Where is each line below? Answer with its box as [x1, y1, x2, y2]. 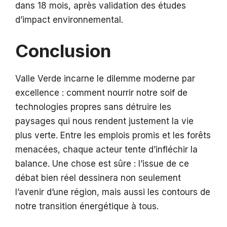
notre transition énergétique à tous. [15, 201, 159, 211]
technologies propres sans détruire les [15, 101, 171, 112]
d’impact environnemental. [15, 15, 123, 25]
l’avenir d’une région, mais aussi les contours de [15, 186, 210, 197]
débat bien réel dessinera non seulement [15, 172, 181, 183]
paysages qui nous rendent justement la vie [15, 116, 194, 126]
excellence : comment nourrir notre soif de [15, 87, 187, 98]
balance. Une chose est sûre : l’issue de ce [15, 158, 189, 169]
